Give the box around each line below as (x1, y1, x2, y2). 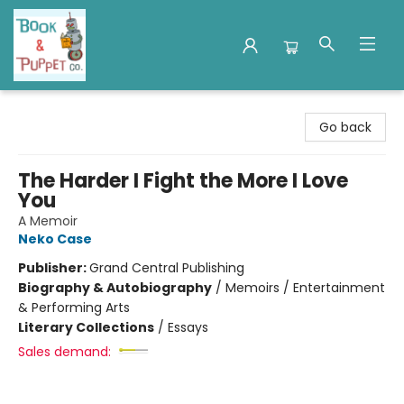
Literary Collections (18, 318, 154, 336)
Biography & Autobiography (18, 279, 212, 297)
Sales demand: (18, 343, 111, 361)
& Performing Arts (18, 298, 130, 317)
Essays (168, 318, 208, 336)
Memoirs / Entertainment (225, 279, 385, 297)
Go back (319, 118, 372, 136)
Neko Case (18, 230, 92, 248)
